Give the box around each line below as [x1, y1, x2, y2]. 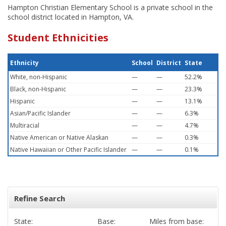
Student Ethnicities [8, 31, 108, 44]
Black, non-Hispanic [10, 85, 66, 93]
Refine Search [14, 193, 65, 203]
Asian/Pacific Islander [10, 109, 71, 118]
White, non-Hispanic [10, 73, 67, 81]
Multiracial [10, 121, 39, 130]
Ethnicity [10, 59, 39, 67]
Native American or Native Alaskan [10, 133, 108, 142]
